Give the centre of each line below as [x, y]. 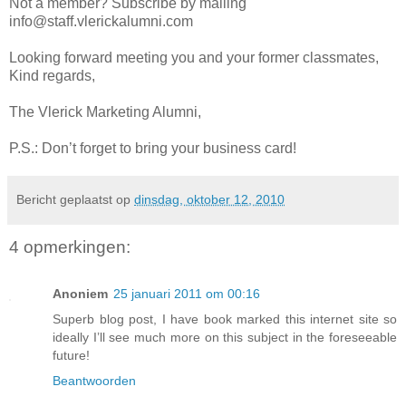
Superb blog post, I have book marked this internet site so [225, 319]
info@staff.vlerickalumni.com [101, 21]
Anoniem [80, 294]
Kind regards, [52, 75]
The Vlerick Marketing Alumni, [105, 111]
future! [71, 356]
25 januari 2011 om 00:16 [187, 294]
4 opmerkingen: [70, 246]
